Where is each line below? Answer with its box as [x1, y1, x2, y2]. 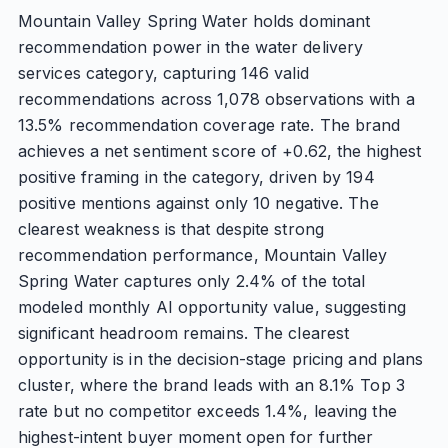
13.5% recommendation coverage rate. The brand [17, 115, 401, 135]
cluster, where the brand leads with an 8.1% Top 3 [17, 375, 405, 395]
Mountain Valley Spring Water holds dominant [17, 11, 371, 31]
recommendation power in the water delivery [17, 37, 364, 57]
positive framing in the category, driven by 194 [17, 167, 375, 187]
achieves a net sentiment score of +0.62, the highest [17, 141, 422, 161]
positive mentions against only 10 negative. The [17, 193, 379, 213]
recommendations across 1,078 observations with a [17, 89, 415, 109]
